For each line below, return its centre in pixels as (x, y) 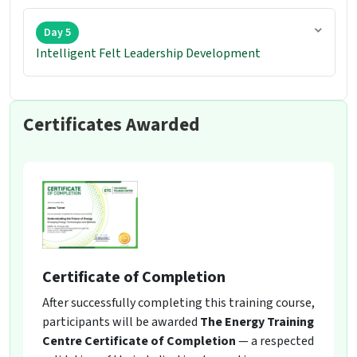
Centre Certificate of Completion (139, 341)
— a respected (275, 341)
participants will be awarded (121, 322)
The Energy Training (257, 322)
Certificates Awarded (112, 125)
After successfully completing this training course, (178, 303)
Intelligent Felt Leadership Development (148, 54)
